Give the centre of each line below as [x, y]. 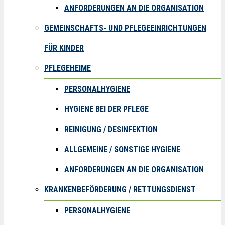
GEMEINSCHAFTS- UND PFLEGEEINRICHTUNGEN [125, 28]
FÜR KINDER [64, 48]
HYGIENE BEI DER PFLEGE [106, 109]
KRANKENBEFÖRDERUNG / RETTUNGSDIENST [120, 190]
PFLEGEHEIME [68, 68]
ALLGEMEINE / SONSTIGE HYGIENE [122, 149]
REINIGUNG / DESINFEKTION [111, 129]
